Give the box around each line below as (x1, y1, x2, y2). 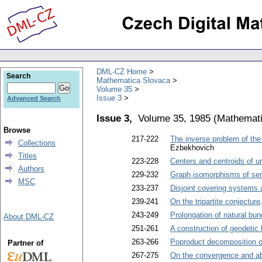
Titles (18, 151, 37, 160)
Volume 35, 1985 (138, 112, 211, 124)
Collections (18, 139, 56, 147)
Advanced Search (7, 95, 61, 102)
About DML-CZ (4, 212, 54, 221)
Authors (18, 164, 44, 173)
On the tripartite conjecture (170, 197, 260, 206)
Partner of (7, 239, 43, 247)
